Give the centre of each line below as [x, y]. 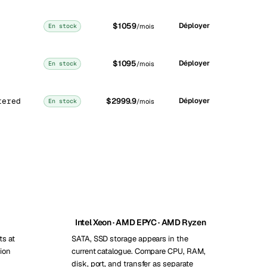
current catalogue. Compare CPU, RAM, [139, 251]
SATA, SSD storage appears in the [130, 239]
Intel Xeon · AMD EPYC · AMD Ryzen [141, 222]
